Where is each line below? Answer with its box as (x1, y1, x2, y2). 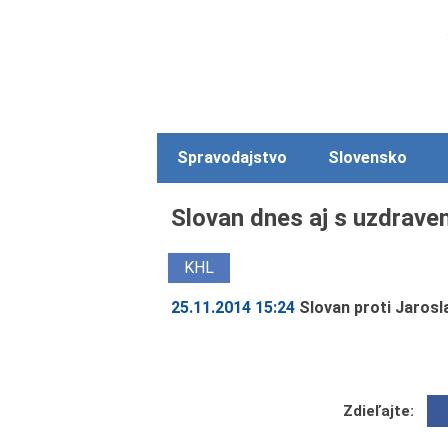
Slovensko (327, 148, 407, 168)
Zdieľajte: (343, 401, 415, 420)
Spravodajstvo (177, 148, 288, 168)
